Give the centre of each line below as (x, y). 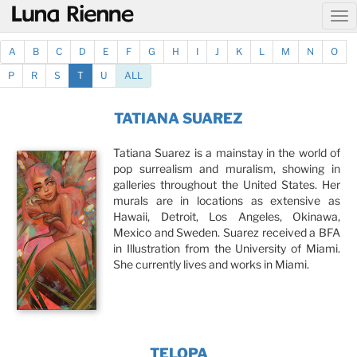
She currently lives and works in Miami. (211, 264)
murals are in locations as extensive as (227, 200)
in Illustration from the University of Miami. (227, 248)
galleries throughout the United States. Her (227, 184)
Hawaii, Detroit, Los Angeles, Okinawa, (227, 216)
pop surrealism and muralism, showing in (227, 169)
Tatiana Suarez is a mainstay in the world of (227, 153)
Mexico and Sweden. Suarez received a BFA (227, 232)
